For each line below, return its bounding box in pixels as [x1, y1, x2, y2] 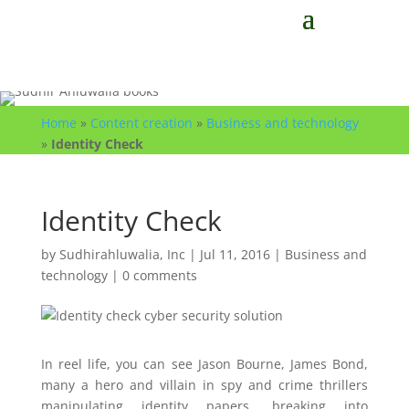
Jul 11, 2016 [199, 246, 270, 263]
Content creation [89, 114, 193, 131]
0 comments [121, 267, 197, 284]
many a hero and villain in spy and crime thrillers [40, 376, 369, 393]
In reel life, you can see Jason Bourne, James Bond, [40, 355, 369, 372]
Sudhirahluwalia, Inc [58, 246, 185, 263]
